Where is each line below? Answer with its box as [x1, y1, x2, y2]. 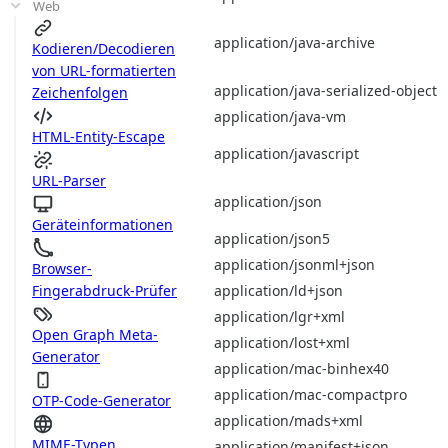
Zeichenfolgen [32, 83, 128, 102]
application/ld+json [214, 280, 343, 300]
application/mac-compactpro [214, 384, 407, 404]
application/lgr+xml [214, 306, 345, 326]
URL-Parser [32, 171, 106, 190]
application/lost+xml [214, 332, 350, 352]
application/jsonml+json [214, 254, 375, 274]
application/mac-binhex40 [214, 358, 389, 378]
